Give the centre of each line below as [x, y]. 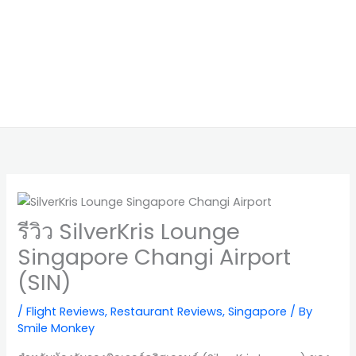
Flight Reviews [66, 312]
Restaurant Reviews [167, 312]
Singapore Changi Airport [155, 257]
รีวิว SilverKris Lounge [129, 232]
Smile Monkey [56, 329]
